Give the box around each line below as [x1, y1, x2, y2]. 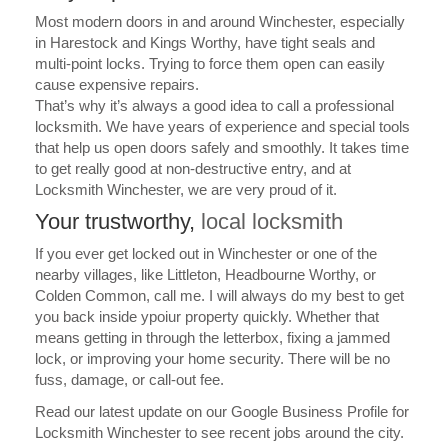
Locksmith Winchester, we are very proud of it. [35, 181, 337, 199]
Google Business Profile [231, 402, 388, 420]
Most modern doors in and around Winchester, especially [35, 13, 405, 31]
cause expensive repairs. [35, 76, 199, 94]
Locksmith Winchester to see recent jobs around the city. [35, 423, 404, 441]
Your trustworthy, [35, 208, 201, 234]
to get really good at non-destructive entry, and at [35, 160, 351, 178]
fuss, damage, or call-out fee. [35, 371, 224, 389]
